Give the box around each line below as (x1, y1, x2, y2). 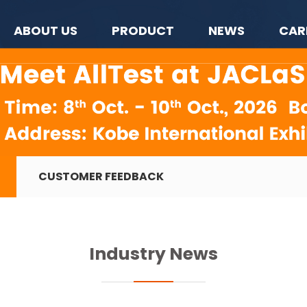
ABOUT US (14, 22, 77, 39)
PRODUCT (112, 22, 174, 39)
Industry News (89, 241, 218, 266)
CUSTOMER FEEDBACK (38, 168, 164, 184)
